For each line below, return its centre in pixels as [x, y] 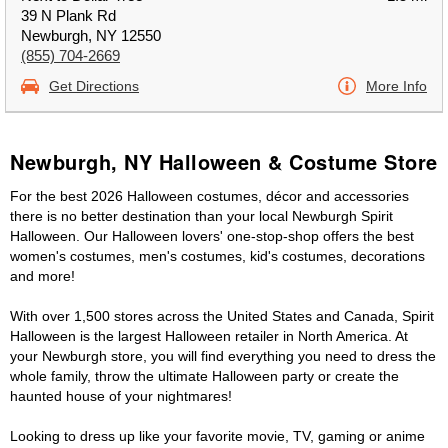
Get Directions [94, 86]
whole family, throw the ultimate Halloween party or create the [204, 376]
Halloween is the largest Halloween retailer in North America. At [209, 336]
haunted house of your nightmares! [121, 396]
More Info [396, 86]
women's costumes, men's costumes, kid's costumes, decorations [217, 256]
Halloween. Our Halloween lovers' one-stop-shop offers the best [212, 236]
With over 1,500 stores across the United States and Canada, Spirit [222, 316]
